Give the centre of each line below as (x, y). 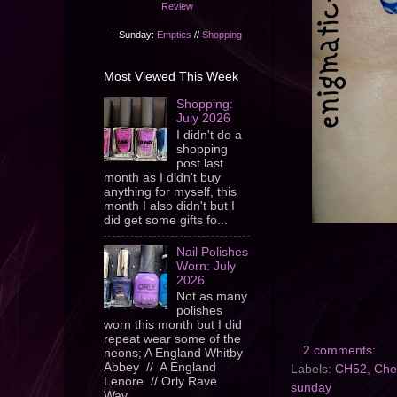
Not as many (212, 297)
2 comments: (341, 351)
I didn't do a (210, 135)
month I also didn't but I (169, 206)
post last (200, 163)
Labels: (313, 370)
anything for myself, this (170, 191)
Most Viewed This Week (171, 76)
